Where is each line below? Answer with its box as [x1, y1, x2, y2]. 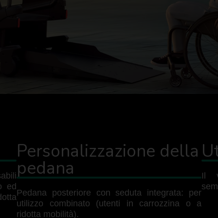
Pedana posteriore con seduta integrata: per [17, 187, 201, 198]
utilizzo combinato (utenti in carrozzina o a [17, 198, 201, 208]
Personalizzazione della [17, 139, 199, 163]
